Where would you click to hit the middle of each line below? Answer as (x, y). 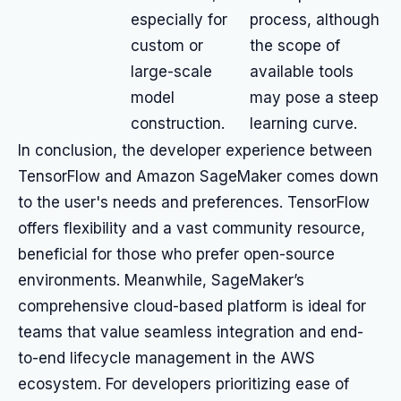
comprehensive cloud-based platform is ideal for (192, 306)
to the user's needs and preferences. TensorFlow (194, 202)
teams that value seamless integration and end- (191, 332)
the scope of (295, 46)
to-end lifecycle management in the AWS (166, 358)
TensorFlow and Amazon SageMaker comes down (198, 176)
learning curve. (303, 124)
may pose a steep (314, 98)
